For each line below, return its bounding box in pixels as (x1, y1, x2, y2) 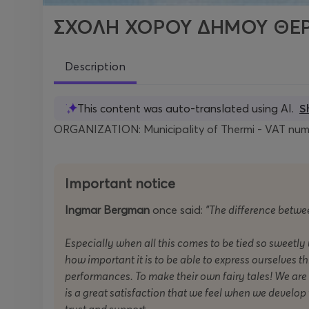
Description (65, 59, 126, 73)
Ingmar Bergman (65, 203, 150, 217)
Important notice (65, 175, 175, 192)
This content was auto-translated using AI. (77, 101, 294, 115)
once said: (150, 203, 206, 217)
